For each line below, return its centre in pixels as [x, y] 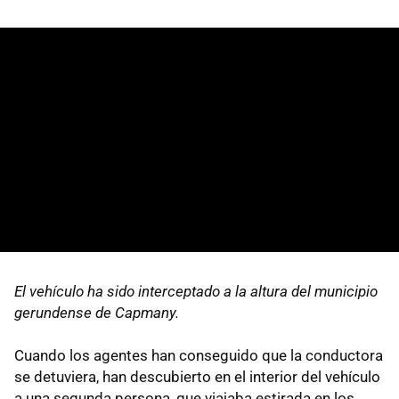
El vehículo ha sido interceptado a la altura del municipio [196, 291]
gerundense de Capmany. [97, 312]
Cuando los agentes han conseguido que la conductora [199, 355]
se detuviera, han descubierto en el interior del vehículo [197, 376]
